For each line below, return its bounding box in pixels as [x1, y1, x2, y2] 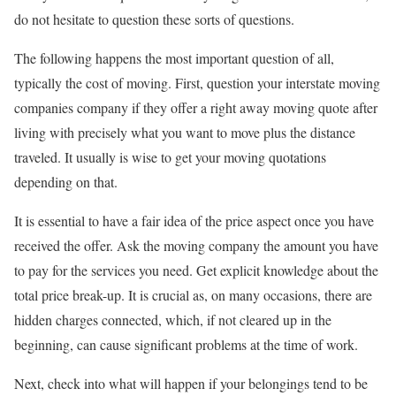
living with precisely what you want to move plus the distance [14, 123, 355, 142]
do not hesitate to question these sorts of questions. [14, 10, 294, 29]
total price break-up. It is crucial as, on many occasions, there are [14, 286, 372, 305]
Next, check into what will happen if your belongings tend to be [14, 374, 368, 393]
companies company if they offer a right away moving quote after [14, 98, 377, 118]
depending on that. [14, 172, 118, 192]
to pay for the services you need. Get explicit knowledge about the [14, 261, 378, 280]
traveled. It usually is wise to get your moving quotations [14, 148, 326, 167]
